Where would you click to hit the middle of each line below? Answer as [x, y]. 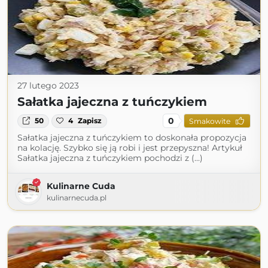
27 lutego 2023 [48, 86]
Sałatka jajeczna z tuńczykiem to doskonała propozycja [132, 138]
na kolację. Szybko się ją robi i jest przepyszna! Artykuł [130, 148]
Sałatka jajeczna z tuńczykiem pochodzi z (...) [110, 158]
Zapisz [90, 121]
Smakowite [209, 121]
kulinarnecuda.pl [77, 198]
